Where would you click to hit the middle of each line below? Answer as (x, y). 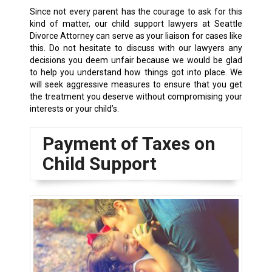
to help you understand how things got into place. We (136, 72)
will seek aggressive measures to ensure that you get (136, 84)
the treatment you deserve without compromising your (136, 96)
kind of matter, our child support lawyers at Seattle (136, 23)
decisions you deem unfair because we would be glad (136, 60)
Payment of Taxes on (129, 143)
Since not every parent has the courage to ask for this (136, 11)
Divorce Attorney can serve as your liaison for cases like (136, 36)
